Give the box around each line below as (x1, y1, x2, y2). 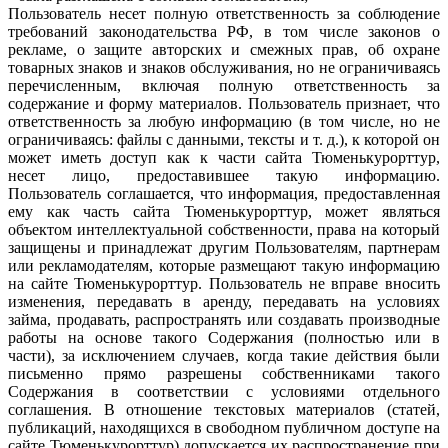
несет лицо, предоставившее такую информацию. (8, 167, 440, 185)
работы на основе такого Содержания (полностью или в (8, 329, 440, 347)
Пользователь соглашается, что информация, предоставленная (8, 185, 440, 203)
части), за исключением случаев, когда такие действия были (8, 347, 440, 365)
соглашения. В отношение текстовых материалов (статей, (8, 401, 440, 419)
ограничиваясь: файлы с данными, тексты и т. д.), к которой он (8, 131, 440, 149)
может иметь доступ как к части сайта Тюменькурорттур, (8, 149, 440, 167)
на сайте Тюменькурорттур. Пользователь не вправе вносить (8, 275, 440, 293)
